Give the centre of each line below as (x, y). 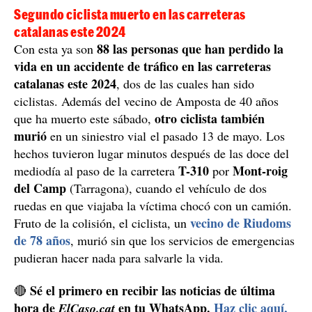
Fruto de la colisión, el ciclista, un (102, 223)
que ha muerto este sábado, (84, 118)
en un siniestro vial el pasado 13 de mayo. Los (166, 135)
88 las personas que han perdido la (190, 48)
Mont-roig (260, 170)
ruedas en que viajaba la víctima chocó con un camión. (153, 205)
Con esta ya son (55, 48)
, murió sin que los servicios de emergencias (182, 240)
